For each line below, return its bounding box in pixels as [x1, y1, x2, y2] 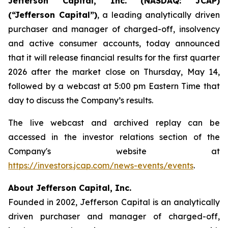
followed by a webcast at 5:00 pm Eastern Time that [8, 81, 220, 91]
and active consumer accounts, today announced [8, 38, 220, 48]
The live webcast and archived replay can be [8, 118, 220, 128]
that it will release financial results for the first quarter [8, 52, 220, 63]
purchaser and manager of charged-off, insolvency [8, 24, 220, 34]
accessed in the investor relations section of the [8, 132, 220, 142]
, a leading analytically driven [97, 10, 220, 20]
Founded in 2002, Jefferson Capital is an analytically [8, 197, 220, 207]
